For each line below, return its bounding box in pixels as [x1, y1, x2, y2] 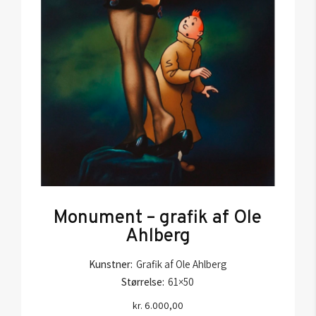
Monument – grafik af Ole [54, 206, 262, 230]
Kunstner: [89, 257, 133, 271]
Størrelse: [121, 274, 165, 288]
